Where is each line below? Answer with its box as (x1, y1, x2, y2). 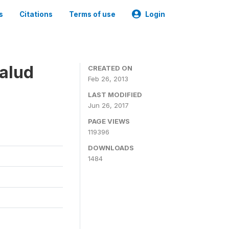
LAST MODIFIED (88, 90, 142, 99)
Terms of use (69, 10, 116, 18)
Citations (19, 10, 53, 18)
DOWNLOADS (88, 144, 134, 152)
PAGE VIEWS (88, 117, 130, 125)
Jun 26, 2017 (88, 101, 129, 109)
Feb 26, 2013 (88, 75, 128, 83)
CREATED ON (88, 64, 132, 72)
